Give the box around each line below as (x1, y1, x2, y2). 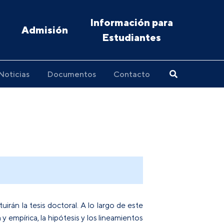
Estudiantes (101, 31, 161, 43)
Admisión (21, 23, 68, 36)
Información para (89, 16, 173, 28)
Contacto (113, 69, 150, 79)
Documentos (47, 69, 96, 79)
